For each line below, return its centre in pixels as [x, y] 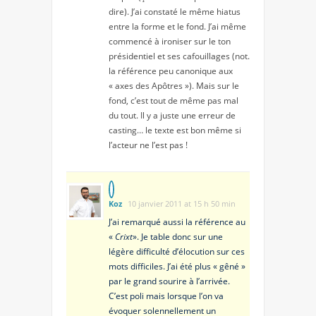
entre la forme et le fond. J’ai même [177, 26]
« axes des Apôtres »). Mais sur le [174, 85]
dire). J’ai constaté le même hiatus [175, 11]
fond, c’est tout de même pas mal [174, 100]
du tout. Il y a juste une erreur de [172, 115]
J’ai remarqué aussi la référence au [177, 221]
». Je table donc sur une [178, 236]
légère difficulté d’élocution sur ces [177, 251]
